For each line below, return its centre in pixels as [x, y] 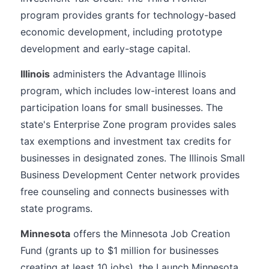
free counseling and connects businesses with [125, 192]
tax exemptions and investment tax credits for [126, 141]
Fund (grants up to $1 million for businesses [119, 250]
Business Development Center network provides [130, 175]
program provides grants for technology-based [128, 15]
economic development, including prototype [121, 32]
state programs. [56, 208]
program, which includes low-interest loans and [128, 91]
